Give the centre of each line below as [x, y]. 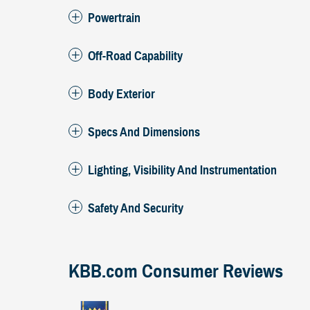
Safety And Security [136, 208]
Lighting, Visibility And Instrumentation [182, 170]
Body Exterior [121, 94]
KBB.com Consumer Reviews [176, 271]
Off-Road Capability [135, 56]
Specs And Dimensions [144, 132]
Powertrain [114, 18]
